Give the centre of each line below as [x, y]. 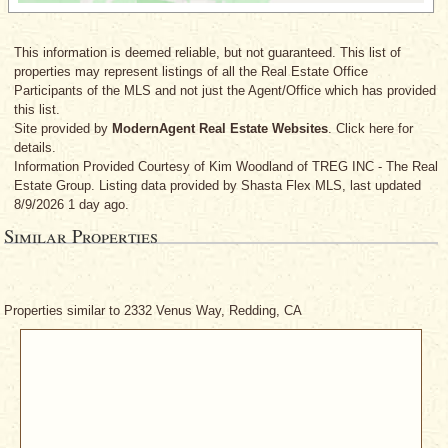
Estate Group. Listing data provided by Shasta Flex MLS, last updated [217, 186]
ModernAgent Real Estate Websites [220, 129]
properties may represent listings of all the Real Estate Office [191, 72]
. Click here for [370, 129]
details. [35, 148]
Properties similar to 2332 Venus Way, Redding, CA [153, 311]
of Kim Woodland [243, 167]
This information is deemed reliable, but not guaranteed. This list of [207, 53]
